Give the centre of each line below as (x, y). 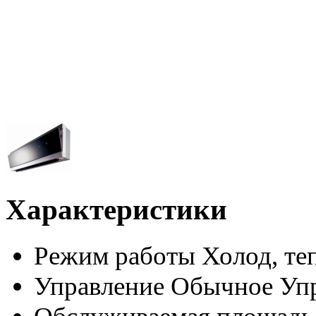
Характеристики (116, 209)
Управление (99, 286)
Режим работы (115, 255)
